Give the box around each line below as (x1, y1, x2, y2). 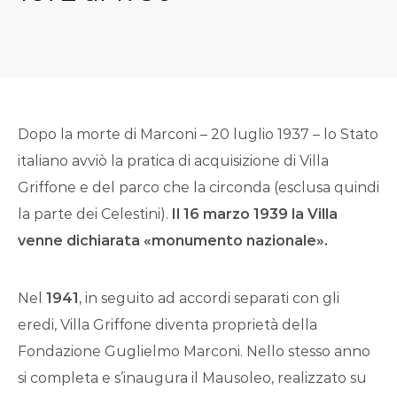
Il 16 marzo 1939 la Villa (172, 205, 338, 222)
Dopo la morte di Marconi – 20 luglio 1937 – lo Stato (18, 125, 378, 143)
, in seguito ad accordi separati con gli (79, 289, 339, 307)
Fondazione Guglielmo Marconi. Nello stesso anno (18, 342, 370, 360)
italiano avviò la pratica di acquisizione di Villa (18, 152, 329, 169)
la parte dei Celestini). (18, 205, 172, 222)
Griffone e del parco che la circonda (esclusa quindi (18, 178, 379, 196)
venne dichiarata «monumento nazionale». (18, 231, 328, 249)
